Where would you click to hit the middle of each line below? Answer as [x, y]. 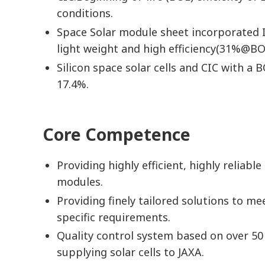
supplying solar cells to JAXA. [130, 252]
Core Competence [117, 135]
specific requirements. [114, 217]
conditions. [85, 13]
